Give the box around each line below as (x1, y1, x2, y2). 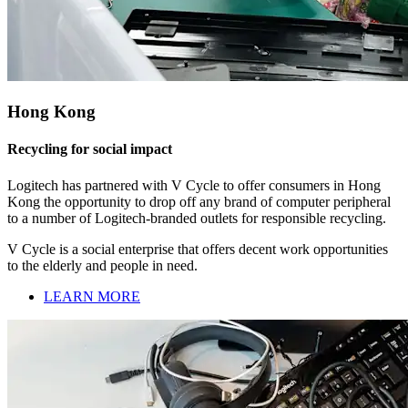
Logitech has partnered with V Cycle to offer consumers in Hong (7, 177, 381, 193)
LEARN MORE (44, 288, 140, 304)
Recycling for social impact (7, 141, 172, 158)
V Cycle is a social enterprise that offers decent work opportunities (7, 240, 388, 257)
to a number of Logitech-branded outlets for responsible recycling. (7, 209, 386, 226)
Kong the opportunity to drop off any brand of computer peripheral (7, 193, 391, 209)
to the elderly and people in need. (7, 257, 198, 273)
